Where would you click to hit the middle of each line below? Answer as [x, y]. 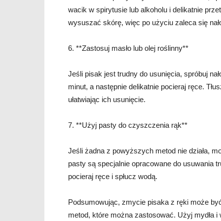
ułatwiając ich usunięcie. [107, 99]
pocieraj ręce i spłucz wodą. [113, 176]
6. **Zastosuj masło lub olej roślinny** [128, 48]
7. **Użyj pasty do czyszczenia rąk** [128, 125]
